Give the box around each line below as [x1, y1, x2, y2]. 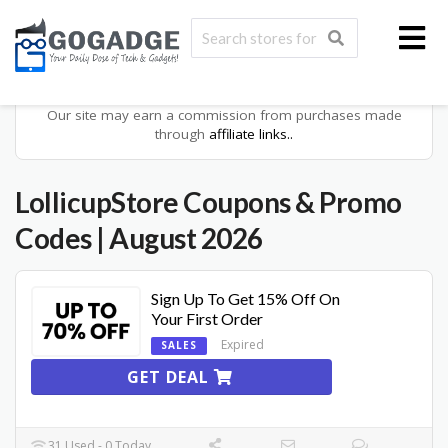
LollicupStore [15, 185, 179, 219]
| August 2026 [96, 221, 263, 255]
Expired [221, 336, 264, 353]
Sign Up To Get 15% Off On [151, 289, 340, 308]
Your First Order [151, 309, 263, 328]
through [155, 125, 209, 143]
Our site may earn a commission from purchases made [46, 106, 402, 124]
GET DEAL [126, 366, 214, 388]
